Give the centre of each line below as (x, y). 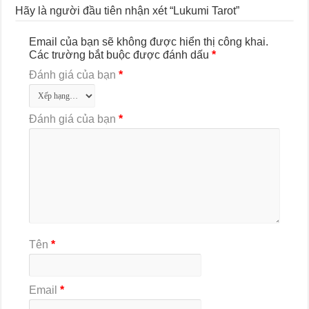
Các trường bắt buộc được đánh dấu (121, 55)
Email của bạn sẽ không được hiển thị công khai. (149, 42)
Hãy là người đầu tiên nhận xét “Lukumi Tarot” (128, 11)
